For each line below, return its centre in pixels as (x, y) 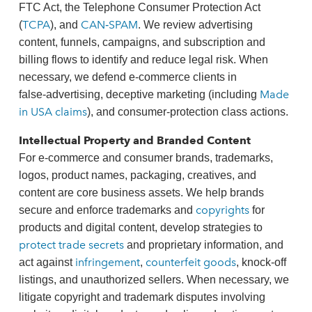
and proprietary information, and (203, 245)
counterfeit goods (190, 262)
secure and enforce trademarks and (107, 210)
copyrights (224, 210)
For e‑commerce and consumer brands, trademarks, (146, 158)
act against (47, 262)
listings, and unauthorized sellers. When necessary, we (154, 280)
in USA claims (53, 112)
